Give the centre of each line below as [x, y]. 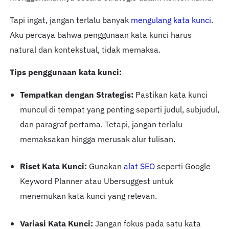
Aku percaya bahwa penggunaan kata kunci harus [100, 35]
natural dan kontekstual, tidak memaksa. [85, 49]
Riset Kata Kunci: [53, 166]
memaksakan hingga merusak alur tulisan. [97, 139]
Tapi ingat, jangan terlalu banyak [70, 20]
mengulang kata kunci [171, 20]
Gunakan [105, 166]
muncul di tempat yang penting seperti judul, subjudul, [119, 109]
